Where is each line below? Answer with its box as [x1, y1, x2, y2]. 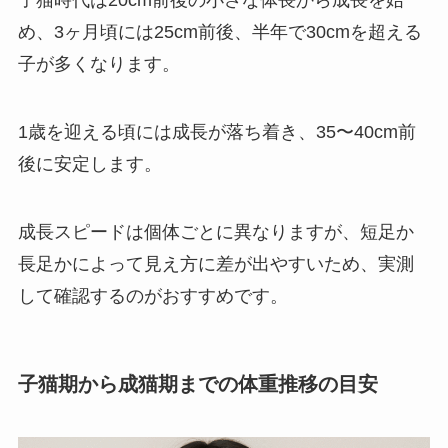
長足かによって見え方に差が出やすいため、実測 [17, 253, 414, 274]
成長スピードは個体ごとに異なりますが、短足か [17, 221, 414, 242]
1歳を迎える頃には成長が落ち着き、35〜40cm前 [17, 121, 416, 142]
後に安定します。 [17, 153, 162, 174]
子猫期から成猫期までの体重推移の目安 [17, 372, 378, 395]
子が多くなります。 [17, 53, 180, 74]
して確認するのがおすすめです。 [17, 285, 288, 306]
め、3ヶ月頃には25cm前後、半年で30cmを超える [17, 21, 422, 42]
